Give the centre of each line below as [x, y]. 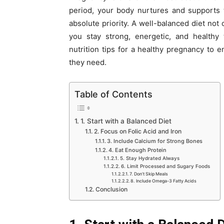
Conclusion [111, 189]
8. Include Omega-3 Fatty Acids [164, 181]
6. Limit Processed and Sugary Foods [165, 166]
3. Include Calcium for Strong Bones [154, 141]
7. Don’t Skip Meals [149, 174]
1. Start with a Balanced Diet [126, 121]
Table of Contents [113, 94]
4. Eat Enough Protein [137, 150]
